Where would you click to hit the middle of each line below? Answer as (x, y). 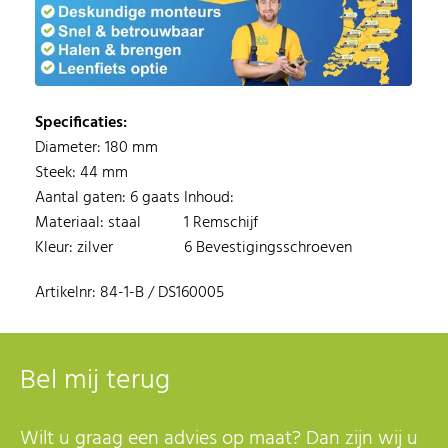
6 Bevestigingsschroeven (268, 247)
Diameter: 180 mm (97, 147)
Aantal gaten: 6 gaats (108, 197)
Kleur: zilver (74, 247)
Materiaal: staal (88, 222)
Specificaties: (81, 122)
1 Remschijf (221, 222)
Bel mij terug (95, 380)
